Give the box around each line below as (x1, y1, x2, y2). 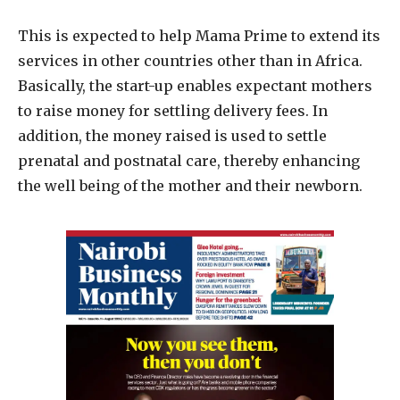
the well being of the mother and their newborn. (18, 176, 362, 195)
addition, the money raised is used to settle (18, 126, 327, 145)
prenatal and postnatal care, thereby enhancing (18, 151, 360, 170)
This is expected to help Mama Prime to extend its (18, 26, 380, 45)
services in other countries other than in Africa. (18, 51, 362, 70)
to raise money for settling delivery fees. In (18, 101, 328, 120)
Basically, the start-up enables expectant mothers (18, 76, 372, 95)
